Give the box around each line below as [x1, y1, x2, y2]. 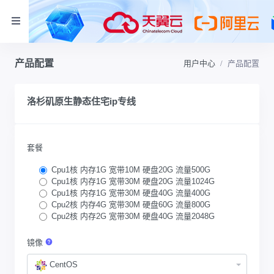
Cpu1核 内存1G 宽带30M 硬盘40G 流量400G [51, 188, 210, 198]
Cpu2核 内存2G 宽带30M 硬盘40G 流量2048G [51, 211, 215, 221]
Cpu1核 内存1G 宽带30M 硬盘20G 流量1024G [51, 176, 215, 186]
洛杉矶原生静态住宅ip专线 [27, 96, 136, 106]
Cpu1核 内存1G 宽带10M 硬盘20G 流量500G [51, 165, 210, 174]
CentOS [50, 260, 78, 270]
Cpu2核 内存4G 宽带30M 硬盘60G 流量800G [51, 199, 210, 209]
